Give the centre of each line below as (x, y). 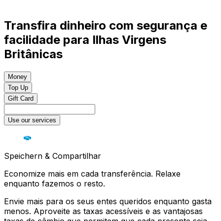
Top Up (18, 88)
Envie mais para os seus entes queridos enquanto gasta (108, 202)
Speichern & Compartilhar (53, 156)
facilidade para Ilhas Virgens (85, 40)
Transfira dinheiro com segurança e (106, 26)
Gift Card (21, 99)
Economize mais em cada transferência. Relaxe (92, 174)
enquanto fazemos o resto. (55, 184)
